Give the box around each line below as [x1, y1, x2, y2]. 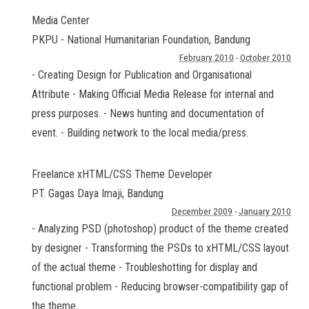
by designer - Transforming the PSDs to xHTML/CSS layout [32, 241, 289, 255]
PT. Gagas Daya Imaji [32, 187, 122, 200]
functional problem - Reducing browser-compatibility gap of [32, 280, 288, 293]
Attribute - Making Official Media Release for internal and [32, 88, 274, 101]
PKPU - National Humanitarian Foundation [32, 33, 209, 46]
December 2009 [172, 206, 232, 217]
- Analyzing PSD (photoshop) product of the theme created [32, 222, 288, 235]
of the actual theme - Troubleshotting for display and [32, 261, 257, 274]
